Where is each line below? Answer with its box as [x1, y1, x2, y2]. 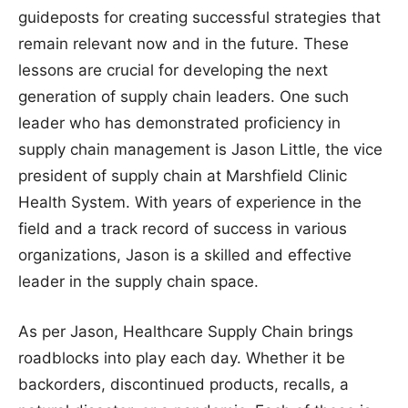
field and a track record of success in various [18, 219, 347, 238]
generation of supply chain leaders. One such [18, 87, 349, 106]
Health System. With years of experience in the [18, 192, 362, 211]
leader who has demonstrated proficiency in [18, 113, 341, 132]
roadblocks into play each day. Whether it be [18, 348, 345, 367]
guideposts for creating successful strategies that [18, 7, 381, 26]
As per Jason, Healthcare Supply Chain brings [18, 321, 353, 341]
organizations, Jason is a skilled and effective [18, 245, 352, 264]
